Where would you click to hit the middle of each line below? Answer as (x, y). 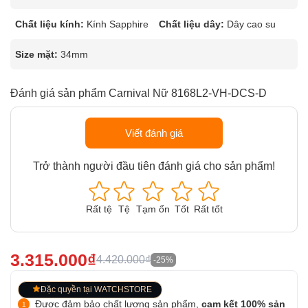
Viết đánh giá (154, 133)
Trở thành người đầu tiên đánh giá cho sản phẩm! (154, 166)
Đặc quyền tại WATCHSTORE (96, 289)
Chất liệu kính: (49, 24)
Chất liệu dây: (191, 24)
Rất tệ (99, 209)
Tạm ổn (153, 209)
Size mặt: (36, 54)
